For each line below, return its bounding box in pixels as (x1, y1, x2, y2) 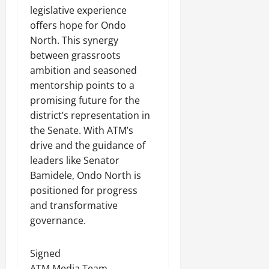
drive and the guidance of (30, 139, 145, 153)
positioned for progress (30, 184, 138, 198)
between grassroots (30, 49, 121, 62)
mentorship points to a (30, 79, 134, 92)
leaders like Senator (30, 154, 119, 168)
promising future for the (30, 94, 140, 107)
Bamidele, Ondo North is (30, 169, 141, 183)
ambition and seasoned (30, 64, 137, 77)
